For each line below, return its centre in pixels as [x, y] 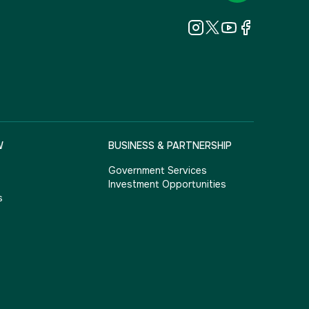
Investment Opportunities [167, 184]
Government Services [157, 170]
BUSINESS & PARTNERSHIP [170, 146]
